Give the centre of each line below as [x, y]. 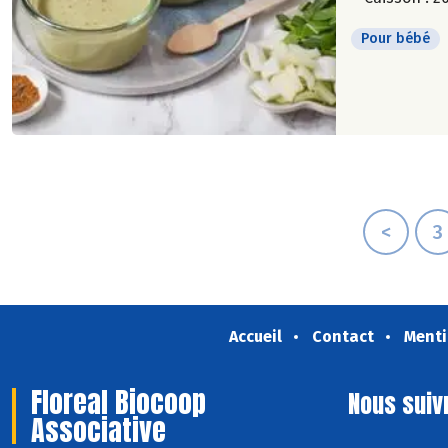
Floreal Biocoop [118, 402]
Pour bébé [395, 38]
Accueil [255, 336]
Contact [342, 336]
